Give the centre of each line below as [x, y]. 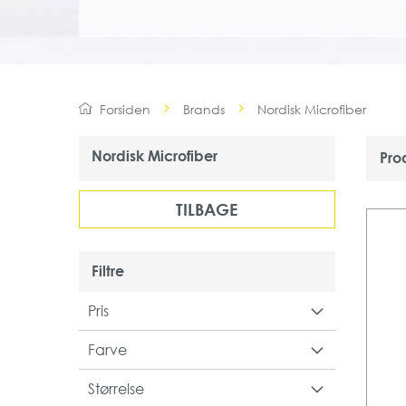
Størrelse [116, 388]
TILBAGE [207, 209]
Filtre [108, 271]
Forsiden [125, 109]
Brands [204, 109]
